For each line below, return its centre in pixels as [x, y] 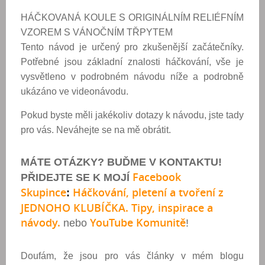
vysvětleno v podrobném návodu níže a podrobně [132, 77]
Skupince [43, 192]
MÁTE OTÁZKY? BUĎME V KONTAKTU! [121, 162]
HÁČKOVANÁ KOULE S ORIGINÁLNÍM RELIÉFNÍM [132, 17]
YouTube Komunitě [138, 222]
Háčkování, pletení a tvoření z [148, 192]
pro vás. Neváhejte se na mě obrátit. [96, 130]
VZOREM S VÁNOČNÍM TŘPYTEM [97, 32]
